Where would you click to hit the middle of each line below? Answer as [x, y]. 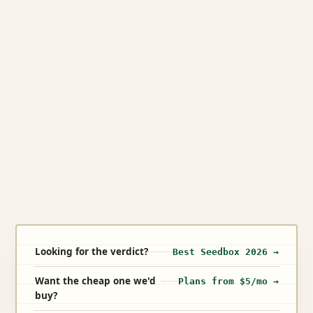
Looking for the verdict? [91, 252]
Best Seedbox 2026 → [225, 252]
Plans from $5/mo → [228, 282]
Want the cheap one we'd [95, 281]
